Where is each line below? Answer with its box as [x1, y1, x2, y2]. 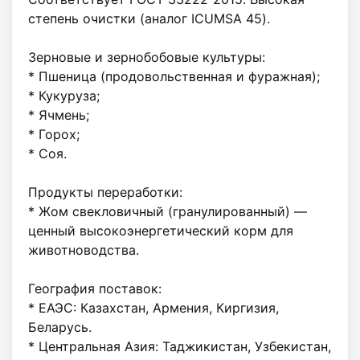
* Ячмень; [28, 107, 89, 124]
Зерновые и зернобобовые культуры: [28, 49, 265, 66]
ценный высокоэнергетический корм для [28, 223, 293, 239]
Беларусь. [28, 319, 92, 336]
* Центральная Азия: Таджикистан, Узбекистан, [28, 338, 331, 355]
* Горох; [28, 126, 80, 143]
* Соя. [28, 145, 67, 162]
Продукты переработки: [28, 184, 182, 201]
